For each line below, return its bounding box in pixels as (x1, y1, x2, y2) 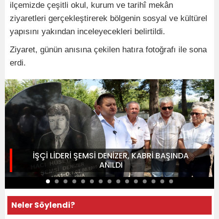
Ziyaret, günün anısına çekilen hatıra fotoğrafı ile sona (10, 45, 207, 54)
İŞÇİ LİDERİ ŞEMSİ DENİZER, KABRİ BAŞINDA (33, 150, 189, 161)
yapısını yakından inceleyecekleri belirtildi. (10, 27, 165, 36)
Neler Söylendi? (11, 199, 75, 211)
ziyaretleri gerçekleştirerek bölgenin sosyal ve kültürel (10, 14, 207, 23)
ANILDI (99, 159, 123, 171)
